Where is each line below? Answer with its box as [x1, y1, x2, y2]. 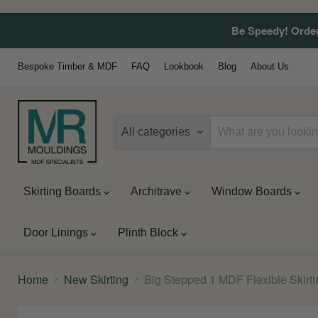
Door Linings [23, 226, 91, 238]
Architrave [130, 185, 185, 197]
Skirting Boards [23, 185, 104, 197]
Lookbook [164, 61, 204, 72]
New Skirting [64, 270, 128, 287]
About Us [251, 61, 289, 72]
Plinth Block [117, 226, 181, 238]
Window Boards [211, 185, 295, 197]
